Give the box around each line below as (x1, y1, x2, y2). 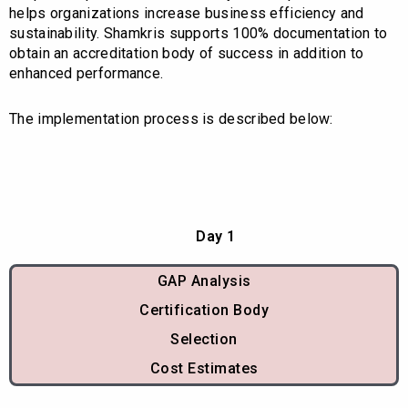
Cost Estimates (149, 360, 259, 378)
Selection (170, 331, 238, 349)
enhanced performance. (9, 65, 164, 83)
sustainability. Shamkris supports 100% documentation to (9, 25, 388, 43)
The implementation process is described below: (9, 110, 333, 128)
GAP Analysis (157, 272, 251, 291)
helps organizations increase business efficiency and (9, 5, 364, 23)
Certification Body (139, 301, 269, 320)
